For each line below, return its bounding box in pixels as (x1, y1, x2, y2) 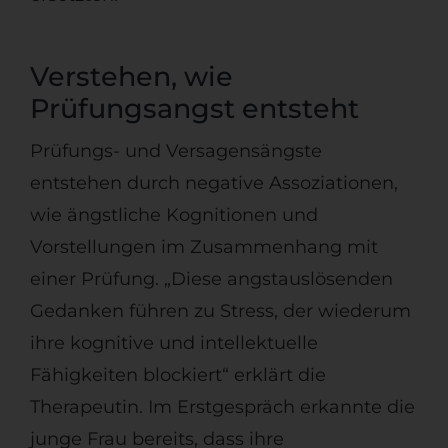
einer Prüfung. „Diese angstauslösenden (29, 268, 393, 291)
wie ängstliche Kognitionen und (29, 204, 318, 227)
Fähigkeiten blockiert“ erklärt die (29, 364, 326, 387)
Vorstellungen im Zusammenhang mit (29, 236, 378, 259)
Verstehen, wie (29, 60, 233, 94)
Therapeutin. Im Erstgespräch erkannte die (29, 396, 415, 419)
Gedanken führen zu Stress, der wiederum (29, 300, 411, 323)
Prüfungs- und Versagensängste (29, 140, 322, 163)
